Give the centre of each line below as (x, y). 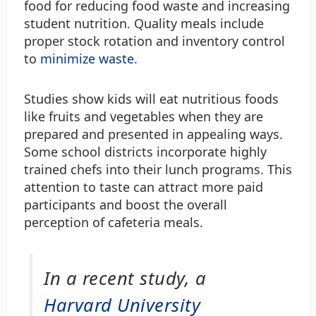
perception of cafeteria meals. (114, 223)
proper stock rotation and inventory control (154, 41)
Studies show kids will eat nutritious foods (151, 99)
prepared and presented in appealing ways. (153, 134)
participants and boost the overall (126, 205)
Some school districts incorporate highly (145, 152)
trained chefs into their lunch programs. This (158, 170)
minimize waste (87, 59)
